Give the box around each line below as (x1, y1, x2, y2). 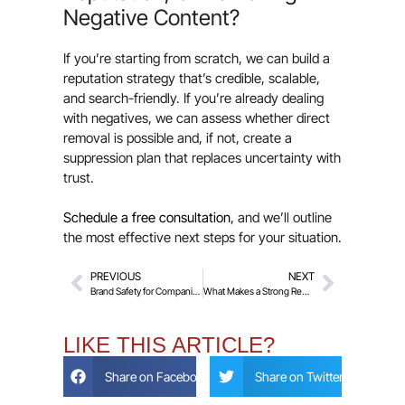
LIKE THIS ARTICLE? (63, 332, 275, 357)
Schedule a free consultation (63, 209, 231, 227)
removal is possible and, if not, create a (63, 128, 292, 146)
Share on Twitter (255, 368, 344, 384)
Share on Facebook (105, 368, 212, 384)
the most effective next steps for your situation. (63, 229, 342, 247)
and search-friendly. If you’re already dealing (63, 89, 324, 107)
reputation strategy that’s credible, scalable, (63, 69, 320, 87)
